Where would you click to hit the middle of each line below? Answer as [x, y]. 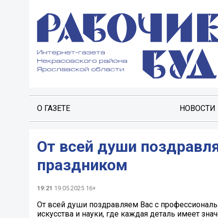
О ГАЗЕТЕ [54, 108]
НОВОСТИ [197, 108]
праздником [82, 165]
